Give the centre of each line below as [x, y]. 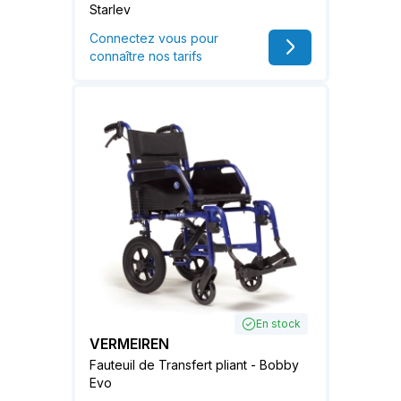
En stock [278, 324]
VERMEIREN [129, 344]
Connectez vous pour [154, 38]
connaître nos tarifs [146, 55]
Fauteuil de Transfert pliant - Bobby [194, 365]
